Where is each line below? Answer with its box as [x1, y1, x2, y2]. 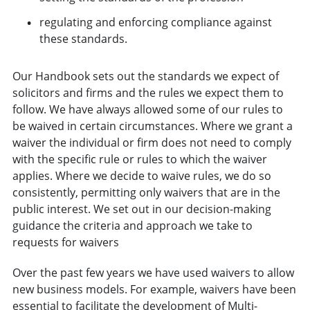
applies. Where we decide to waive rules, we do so [12, 167, 271, 183]
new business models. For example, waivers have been [12, 281, 296, 297]
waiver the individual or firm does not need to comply [12, 134, 291, 150]
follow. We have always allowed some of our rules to [12, 101, 283, 117]
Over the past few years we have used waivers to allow [12, 264, 294, 280]
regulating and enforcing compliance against [39, 14, 272, 30]
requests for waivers [12, 234, 119, 250]
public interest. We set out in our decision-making [12, 201, 271, 217]
